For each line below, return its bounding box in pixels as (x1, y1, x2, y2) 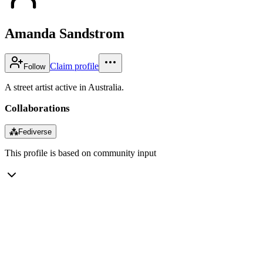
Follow (23, 62, 45, 71)
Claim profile (50, 60, 99, 71)
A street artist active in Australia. (5, 82, 124, 92)
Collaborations (5, 102, 70, 114)
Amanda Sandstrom (5, 25, 124, 41)
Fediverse (18, 127, 52, 136)
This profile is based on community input (5, 147, 156, 158)
